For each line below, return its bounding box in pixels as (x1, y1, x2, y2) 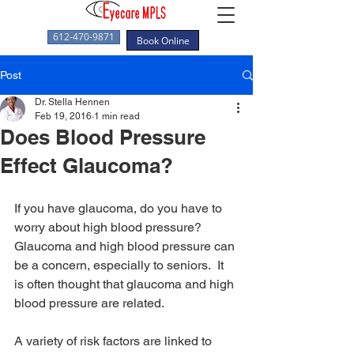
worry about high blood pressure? (14, 220, 208, 235)
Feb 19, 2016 (35, 111, 92, 122)
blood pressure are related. (14, 296, 164, 311)
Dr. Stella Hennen (35, 96, 110, 107)
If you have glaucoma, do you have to (14, 201, 225, 216)
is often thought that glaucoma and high (14, 277, 237, 292)
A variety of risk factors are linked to (14, 333, 215, 348)
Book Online (136, 33, 190, 47)
